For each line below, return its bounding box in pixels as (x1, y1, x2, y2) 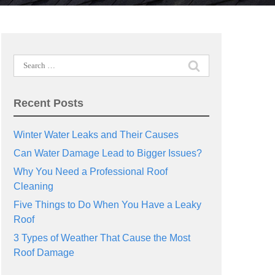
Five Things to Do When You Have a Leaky (13, 199, 201, 210)
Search (12, 56, 44, 66)
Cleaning (13, 181, 53, 192)
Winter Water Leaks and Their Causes (13, 130, 179, 140)
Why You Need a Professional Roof (13, 166, 168, 177)
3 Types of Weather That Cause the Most (13, 233, 190, 243)
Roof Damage (13, 247, 74, 258)
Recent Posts (13, 97, 83, 109)
